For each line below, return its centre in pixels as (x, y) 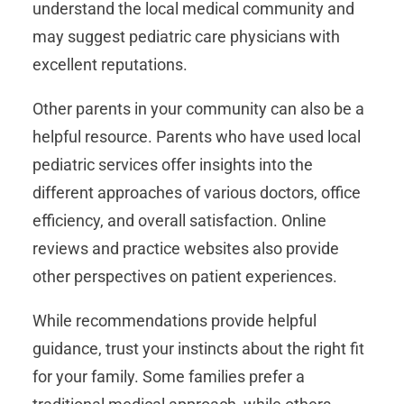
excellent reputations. (110, 65)
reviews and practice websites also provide (186, 249)
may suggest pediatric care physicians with (186, 37)
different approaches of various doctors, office (197, 193)
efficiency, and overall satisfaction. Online (179, 221)
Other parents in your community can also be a (198, 109)
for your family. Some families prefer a (169, 377)
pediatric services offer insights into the (173, 165)
